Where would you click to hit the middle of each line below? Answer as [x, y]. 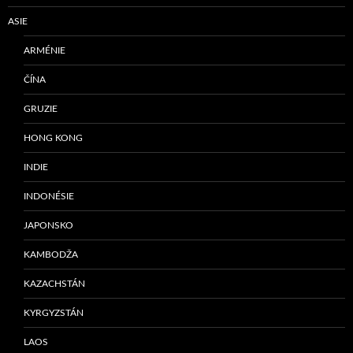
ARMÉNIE [45, 51]
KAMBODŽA [51, 255]
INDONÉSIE [49, 197]
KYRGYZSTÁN [54, 313]
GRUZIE [41, 109]
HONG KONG [53, 138]
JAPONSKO [48, 226]
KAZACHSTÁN [54, 284]
